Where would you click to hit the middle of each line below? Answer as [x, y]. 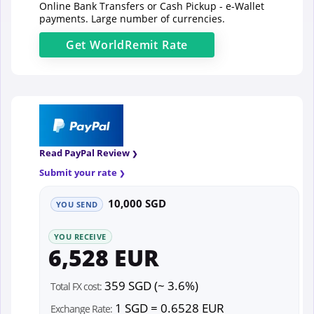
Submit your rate [78, 173]
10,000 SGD [137, 204]
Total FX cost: [76, 286]
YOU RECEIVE [80, 237]
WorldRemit [124, 45]
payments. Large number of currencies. [132, 19]
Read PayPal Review [84, 153]
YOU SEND [77, 205]
